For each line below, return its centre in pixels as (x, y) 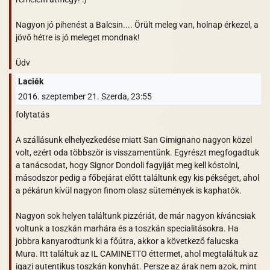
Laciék (30, 82)
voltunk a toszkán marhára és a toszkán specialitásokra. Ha (127, 228)
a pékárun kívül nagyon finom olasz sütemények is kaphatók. (129, 190)
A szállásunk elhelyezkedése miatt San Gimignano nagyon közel (134, 140)
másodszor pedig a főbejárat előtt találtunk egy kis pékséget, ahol (137, 177)
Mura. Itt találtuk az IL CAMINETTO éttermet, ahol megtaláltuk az (137, 253)
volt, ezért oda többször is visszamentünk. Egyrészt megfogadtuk (137, 152)
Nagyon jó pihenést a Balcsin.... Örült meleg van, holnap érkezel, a (137, 24)
